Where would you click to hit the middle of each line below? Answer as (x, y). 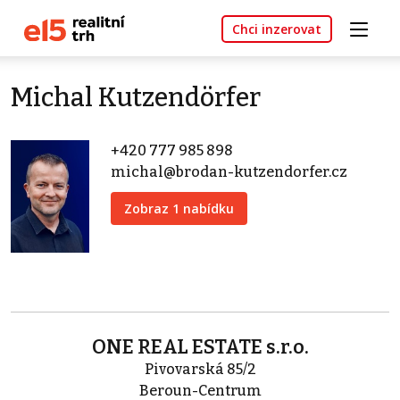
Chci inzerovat (277, 29)
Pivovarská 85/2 (200, 370)
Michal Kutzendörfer (136, 98)
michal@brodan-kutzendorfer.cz (229, 172)
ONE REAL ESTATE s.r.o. (200, 347)
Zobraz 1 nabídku (179, 209)
